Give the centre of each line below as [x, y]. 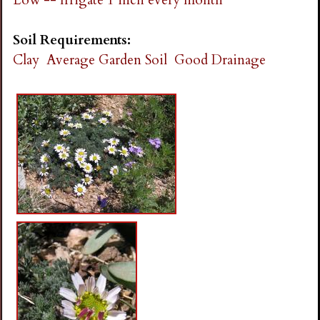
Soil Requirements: [74, 40]
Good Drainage [220, 60]
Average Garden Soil [107, 60]
